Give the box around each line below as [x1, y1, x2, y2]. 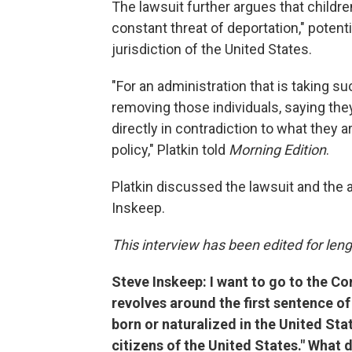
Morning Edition [229, 141, 326, 158]
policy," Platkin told [112, 141, 229, 158]
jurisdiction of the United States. [112, 40, 312, 57]
